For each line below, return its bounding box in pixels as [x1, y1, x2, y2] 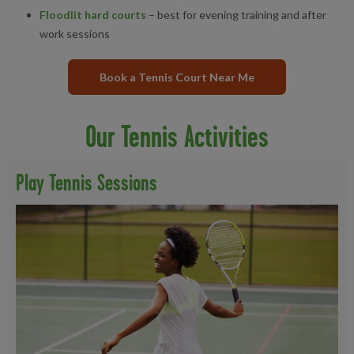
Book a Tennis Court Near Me [99, 70, 254, 85]
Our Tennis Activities [85, 119, 269, 154]
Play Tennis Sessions [16, 169, 157, 196]
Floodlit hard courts [40, 8, 146, 22]
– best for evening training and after [149, 8, 326, 22]
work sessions [40, 27, 110, 41]
